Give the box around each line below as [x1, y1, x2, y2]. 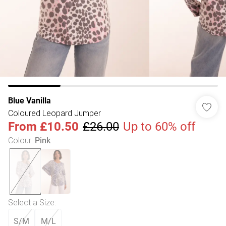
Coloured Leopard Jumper [8, 108, 101, 118]
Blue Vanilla [8, 96, 51, 105]
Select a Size [8, 197, 54, 207]
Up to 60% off [123, 120, 195, 134]
